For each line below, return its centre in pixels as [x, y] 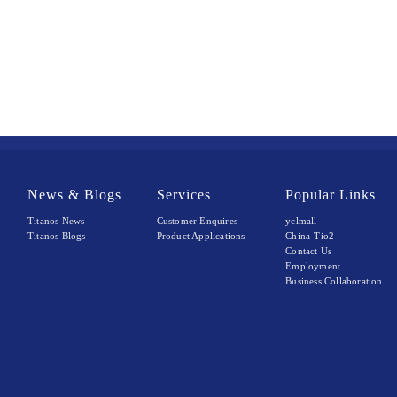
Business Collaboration [334, 281]
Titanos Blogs [57, 236]
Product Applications [201, 236]
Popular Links [331, 195]
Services [183, 195]
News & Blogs [75, 195]
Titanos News [56, 221]
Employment [313, 266]
